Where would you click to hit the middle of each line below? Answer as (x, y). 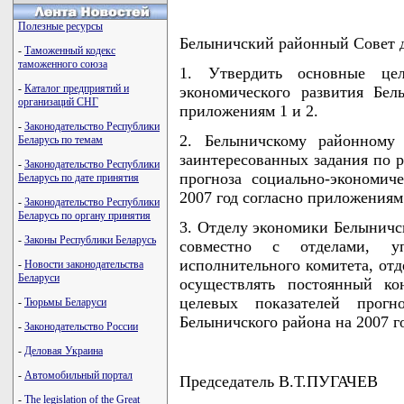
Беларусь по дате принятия (78, 178)
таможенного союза (63, 64)
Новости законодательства (84, 264)
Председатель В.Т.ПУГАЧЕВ (279, 381)
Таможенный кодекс (70, 50)
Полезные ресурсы (60, 26)
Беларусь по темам (60, 140)
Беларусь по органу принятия (84, 216)
